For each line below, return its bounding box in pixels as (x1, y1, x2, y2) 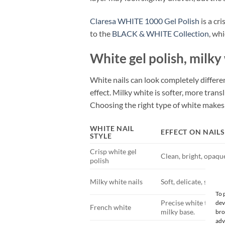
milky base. (160, 207, 195, 216)
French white (89, 203, 131, 212)
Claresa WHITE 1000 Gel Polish (89, 16, 199, 26)
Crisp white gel (89, 147, 137, 156)
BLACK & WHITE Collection (111, 28, 209, 38)
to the (89, 28, 112, 38)
